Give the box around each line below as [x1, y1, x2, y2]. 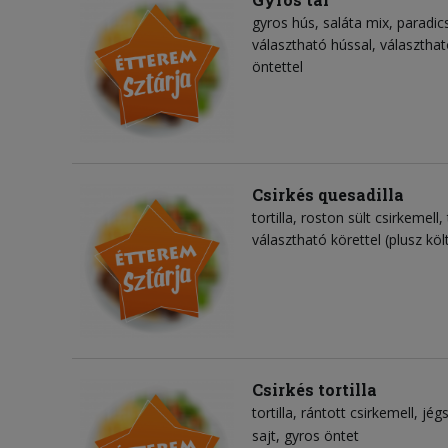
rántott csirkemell [301, 403, 414, 423]
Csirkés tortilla [252, 379, 377, 401]
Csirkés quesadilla [252, 184, 404, 206]
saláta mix [323, 13, 389, 33]
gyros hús [252, 13, 315, 33]
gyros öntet [284, 426, 359, 446]
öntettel [252, 57, 303, 77]
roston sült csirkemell [301, 208, 439, 228]
